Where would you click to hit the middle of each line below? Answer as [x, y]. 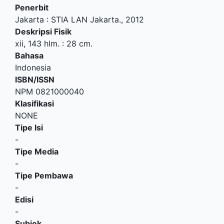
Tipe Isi [29, 128]
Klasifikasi [34, 104]
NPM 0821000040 [49, 92]
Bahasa [29, 56]
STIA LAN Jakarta [85, 20]
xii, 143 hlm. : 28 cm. [54, 44]
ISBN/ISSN [35, 80]
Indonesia [33, 68]
